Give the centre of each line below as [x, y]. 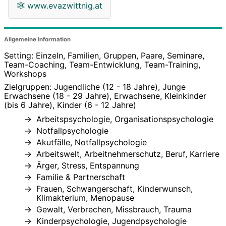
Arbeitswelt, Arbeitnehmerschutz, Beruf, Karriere [128, 154]
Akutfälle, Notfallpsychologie [92, 143]
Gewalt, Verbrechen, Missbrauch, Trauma [114, 210]
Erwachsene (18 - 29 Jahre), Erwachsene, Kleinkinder [105, 96]
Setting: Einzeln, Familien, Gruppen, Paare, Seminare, [104, 55]
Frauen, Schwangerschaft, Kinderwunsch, [115, 189]
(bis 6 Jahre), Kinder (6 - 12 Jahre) [70, 105]
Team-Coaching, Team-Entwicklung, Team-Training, [102, 64]
